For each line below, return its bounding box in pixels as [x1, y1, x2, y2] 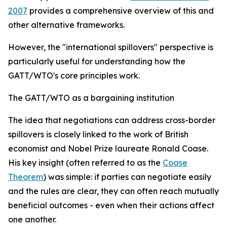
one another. [8, 214, 56, 224]
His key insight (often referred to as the [8, 158, 163, 168]
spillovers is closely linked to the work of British [8, 129, 188, 139]
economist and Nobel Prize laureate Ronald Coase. [8, 143, 208, 154]
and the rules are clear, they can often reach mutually [8, 186, 219, 196]
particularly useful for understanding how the [8, 56, 185, 66]
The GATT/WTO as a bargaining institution [8, 93, 174, 103]
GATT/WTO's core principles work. [8, 70, 142, 81]
